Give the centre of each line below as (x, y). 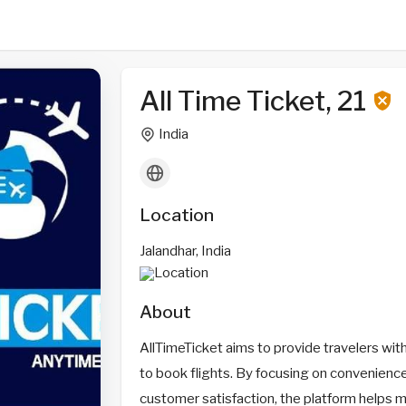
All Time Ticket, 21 (255, 101)
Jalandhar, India (185, 251)
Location (176, 215)
